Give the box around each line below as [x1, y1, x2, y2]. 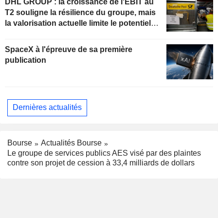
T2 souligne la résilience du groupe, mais [5, 8, 156, 17]
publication [5, 55, 46, 64]
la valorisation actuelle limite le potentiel [5, 18, 151, 27]
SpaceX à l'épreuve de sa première [5, 45, 132, 54]
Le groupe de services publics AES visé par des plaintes [7, 148, 201, 157]
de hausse [5, 29, 43, 38]
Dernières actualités [13, 103, 82, 112]
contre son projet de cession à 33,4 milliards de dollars [7, 158, 195, 167]
